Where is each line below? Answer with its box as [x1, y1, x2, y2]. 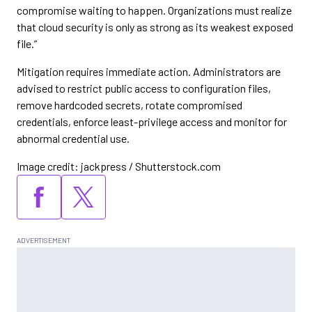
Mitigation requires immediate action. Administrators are [17, 65, 281, 78]
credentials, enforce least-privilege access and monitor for [17, 115, 287, 128]
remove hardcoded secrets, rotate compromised [17, 98, 242, 111]
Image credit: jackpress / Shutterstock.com [17, 159, 221, 173]
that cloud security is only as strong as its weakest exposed [17, 20, 293, 33]
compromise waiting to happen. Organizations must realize [17, 3, 292, 17]
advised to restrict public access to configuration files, [17, 81, 271, 95]
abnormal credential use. [17, 132, 130, 145]
